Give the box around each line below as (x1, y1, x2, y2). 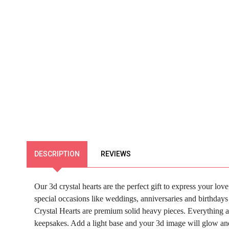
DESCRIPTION (34, 149, 80, 158)
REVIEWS (101, 149, 131, 158)
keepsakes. (34, 218, 71, 227)
